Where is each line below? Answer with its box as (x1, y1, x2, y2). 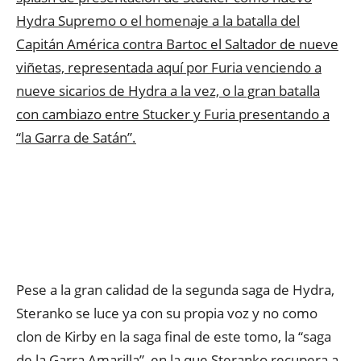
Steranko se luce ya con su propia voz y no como (16, 304, 317, 322)
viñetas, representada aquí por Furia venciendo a (16, 58, 322, 77)
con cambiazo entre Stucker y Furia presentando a (16, 105, 330, 123)
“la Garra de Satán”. (16, 128, 136, 147)
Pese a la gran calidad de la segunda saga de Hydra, (16, 280, 334, 299)
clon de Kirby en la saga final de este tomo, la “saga (16, 327, 331, 346)
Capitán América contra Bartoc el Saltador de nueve (16, 35, 338, 53)
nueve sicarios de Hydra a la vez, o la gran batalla (16, 81, 320, 100)
